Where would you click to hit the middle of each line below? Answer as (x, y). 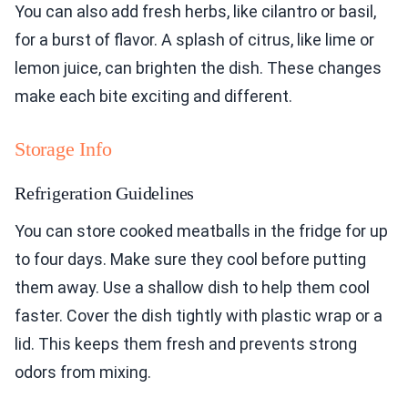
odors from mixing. (83, 372)
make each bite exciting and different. (153, 97)
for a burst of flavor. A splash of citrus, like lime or (194, 40)
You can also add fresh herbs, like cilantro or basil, (195, 12)
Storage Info (63, 149)
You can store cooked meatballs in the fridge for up (201, 231)
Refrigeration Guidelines (105, 194)
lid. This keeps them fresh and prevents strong (186, 344)
